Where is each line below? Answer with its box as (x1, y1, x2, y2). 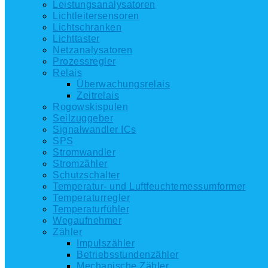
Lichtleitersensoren (53, 11, 139, 21)
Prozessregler (53, 56, 116, 66)
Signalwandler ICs (53, 124, 136, 135)
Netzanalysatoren (53, 45, 132, 55)
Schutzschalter (53, 170, 120, 180)
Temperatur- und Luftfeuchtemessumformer (53, 181, 246, 191)
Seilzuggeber (53, 113, 113, 123)
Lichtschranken (53, 22, 121, 32)
